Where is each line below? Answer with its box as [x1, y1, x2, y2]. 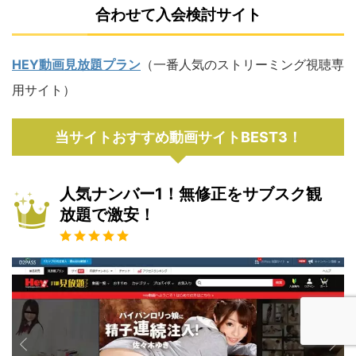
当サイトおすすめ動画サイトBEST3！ [54, 129, 302, 146]
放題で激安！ [60, 205, 155, 225]
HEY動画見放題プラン [12, 56, 141, 73]
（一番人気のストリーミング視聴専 [141, 56, 344, 73]
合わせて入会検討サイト [95, 6, 261, 25]
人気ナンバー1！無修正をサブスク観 [60, 184, 322, 204]
